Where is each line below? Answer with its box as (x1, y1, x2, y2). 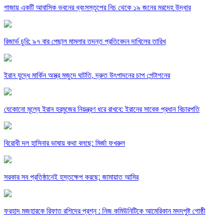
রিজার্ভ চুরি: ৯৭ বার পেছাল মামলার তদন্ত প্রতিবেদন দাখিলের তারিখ (4, 37, 166, 46)
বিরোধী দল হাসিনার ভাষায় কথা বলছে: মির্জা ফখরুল (4, 139, 125, 148)
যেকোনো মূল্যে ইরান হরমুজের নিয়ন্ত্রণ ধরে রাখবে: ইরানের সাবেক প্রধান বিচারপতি (4, 105, 200, 114)
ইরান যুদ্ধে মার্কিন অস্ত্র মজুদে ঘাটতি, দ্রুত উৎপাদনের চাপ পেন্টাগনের (4, 71, 170, 80)
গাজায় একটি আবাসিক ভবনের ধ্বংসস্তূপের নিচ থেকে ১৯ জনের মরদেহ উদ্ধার (4, 3, 191, 12)
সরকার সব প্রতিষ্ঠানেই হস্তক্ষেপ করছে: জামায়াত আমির (4, 173, 139, 182)
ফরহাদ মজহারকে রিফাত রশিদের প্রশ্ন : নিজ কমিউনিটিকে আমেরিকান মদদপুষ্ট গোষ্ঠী (4, 207, 205, 216)
